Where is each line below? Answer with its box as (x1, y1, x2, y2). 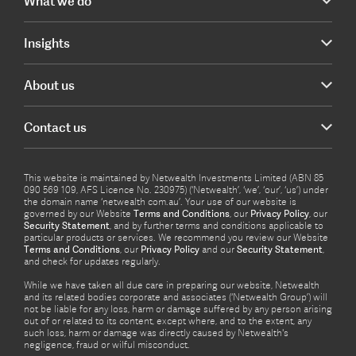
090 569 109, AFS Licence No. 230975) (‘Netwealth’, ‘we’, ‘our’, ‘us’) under (24, 184, 328, 196)
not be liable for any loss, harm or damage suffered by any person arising (24, 303, 332, 315)
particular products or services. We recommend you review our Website (24, 231, 328, 244)
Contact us (24, 118, 87, 135)
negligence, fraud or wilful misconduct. (24, 339, 190, 351)
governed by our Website (24, 207, 133, 220)
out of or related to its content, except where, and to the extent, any (24, 315, 311, 327)
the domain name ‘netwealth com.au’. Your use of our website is (24, 195, 296, 208)
